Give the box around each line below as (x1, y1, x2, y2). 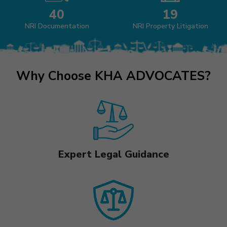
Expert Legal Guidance (58, 147, 169, 161)
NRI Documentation (24, 21, 89, 31)
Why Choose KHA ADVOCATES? (16, 67, 211, 85)
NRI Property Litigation (132, 21, 208, 31)
